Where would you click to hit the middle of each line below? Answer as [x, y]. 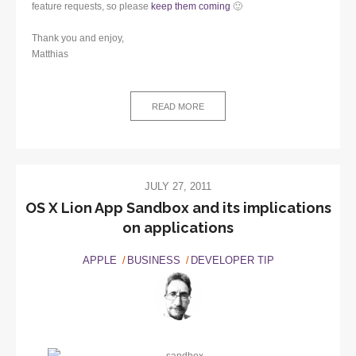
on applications [178, 227]
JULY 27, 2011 [178, 186]
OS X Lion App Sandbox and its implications [178, 207]
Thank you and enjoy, [78, 38]
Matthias [50, 54]
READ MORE [178, 106]
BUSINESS [153, 260]
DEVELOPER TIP [232, 260]
